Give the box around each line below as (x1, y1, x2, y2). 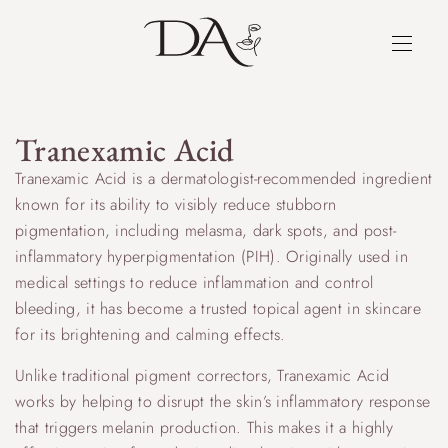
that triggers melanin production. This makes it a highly (15, 416, 393, 439)
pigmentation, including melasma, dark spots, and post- (15, 219, 397, 242)
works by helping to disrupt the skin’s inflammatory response (15, 390, 431, 413)
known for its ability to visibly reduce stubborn (15, 193, 337, 216)
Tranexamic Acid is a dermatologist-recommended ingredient (15, 167, 433, 190)
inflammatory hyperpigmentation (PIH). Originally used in (15, 245, 408, 268)
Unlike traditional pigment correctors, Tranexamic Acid (15, 364, 390, 387)
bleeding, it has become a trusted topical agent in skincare (15, 297, 421, 320)
